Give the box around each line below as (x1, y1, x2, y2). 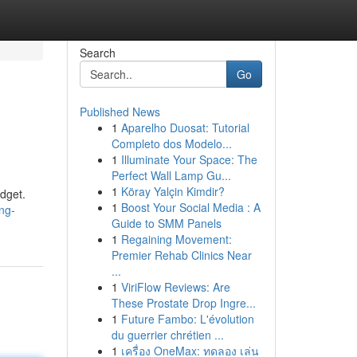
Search (79, 45, 116, 61)
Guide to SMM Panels (111, 215, 222, 231)
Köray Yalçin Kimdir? (120, 183, 225, 199)
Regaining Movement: (120, 231, 232, 247)
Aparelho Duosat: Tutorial (120, 120, 249, 135)
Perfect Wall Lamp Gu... (111, 167, 231, 183)
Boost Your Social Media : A (120, 199, 261, 215)
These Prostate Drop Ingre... (111, 295, 256, 311)
